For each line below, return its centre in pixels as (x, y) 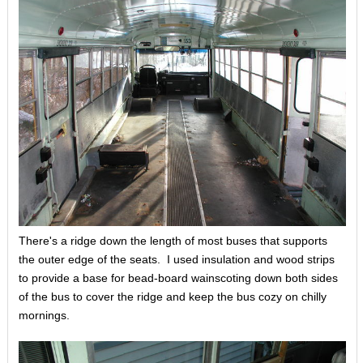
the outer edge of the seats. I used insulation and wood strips (176, 260)
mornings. (44, 316)
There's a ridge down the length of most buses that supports (173, 241)
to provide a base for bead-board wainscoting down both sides (178, 278)
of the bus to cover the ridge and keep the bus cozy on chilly (172, 297)
